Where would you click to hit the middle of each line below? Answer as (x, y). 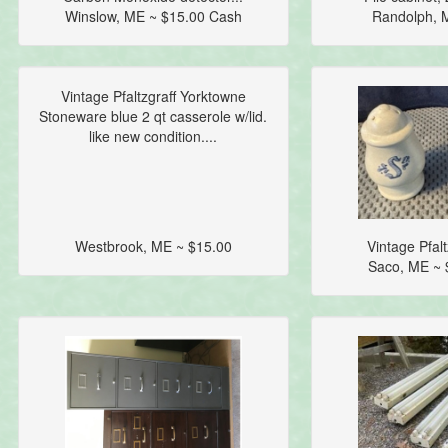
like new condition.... (153, 136)
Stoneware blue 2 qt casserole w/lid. (153, 116)
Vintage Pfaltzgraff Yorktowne (153, 96)
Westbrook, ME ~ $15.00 (153, 246)
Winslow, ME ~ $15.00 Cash (153, 16)
